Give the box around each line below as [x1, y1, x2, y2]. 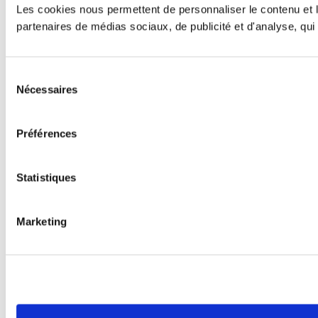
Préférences [16, 127, 77, 140]
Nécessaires [16, 83, 78, 96]
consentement [5, 103, 72, 116]
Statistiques [16, 171, 77, 184]
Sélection [5, 69, 48, 82]
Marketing [16, 215, 67, 228]
